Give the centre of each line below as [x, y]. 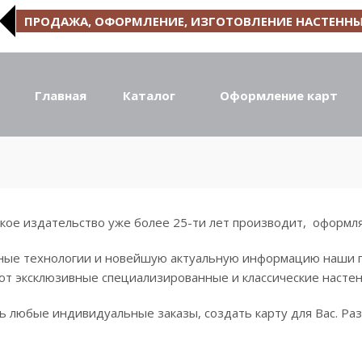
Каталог [149, 95]
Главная [60, 95]
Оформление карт [278, 95]
